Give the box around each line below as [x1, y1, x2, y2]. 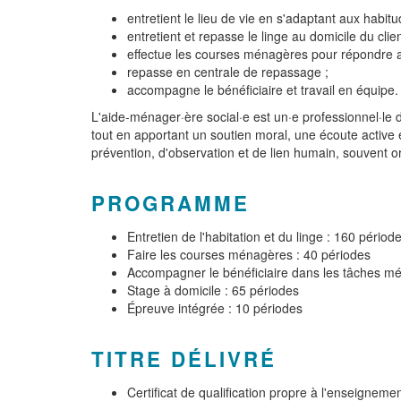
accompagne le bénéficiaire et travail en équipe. [127, 81, 398, 98]
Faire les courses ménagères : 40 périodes [127, 245, 371, 263]
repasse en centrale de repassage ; [127, 63, 328, 81]
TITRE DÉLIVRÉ [91, 345, 277, 373]
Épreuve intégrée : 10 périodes [127, 299, 303, 317]
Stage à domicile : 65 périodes [127, 281, 299, 299]
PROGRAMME [91, 189, 250, 218]
